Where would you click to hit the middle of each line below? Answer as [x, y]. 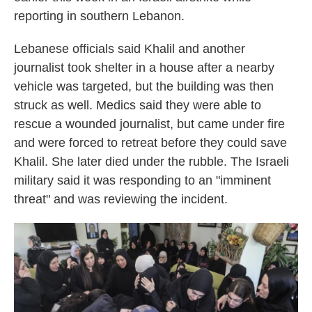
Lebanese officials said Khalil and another [130, 49]
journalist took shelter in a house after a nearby [144, 68]
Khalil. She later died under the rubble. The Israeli [151, 162]
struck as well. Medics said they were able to [138, 105]
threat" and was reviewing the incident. [121, 199]
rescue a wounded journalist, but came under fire [149, 124]
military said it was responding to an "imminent [142, 180]
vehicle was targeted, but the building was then [144, 86]
